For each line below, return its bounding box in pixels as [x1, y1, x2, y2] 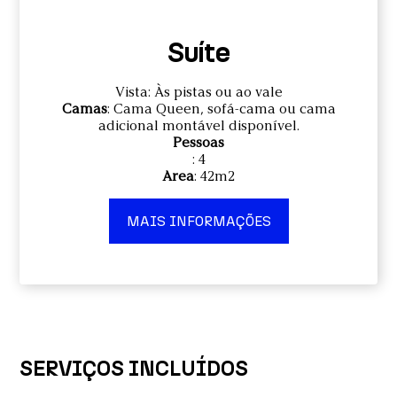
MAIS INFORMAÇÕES [126, 212, 271, 230]
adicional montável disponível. [97, 116, 300, 134]
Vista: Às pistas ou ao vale [114, 82, 283, 100]
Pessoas [173, 133, 224, 151]
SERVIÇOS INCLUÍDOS [19, 354, 249, 381]
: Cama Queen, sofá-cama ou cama [106, 99, 336, 117]
